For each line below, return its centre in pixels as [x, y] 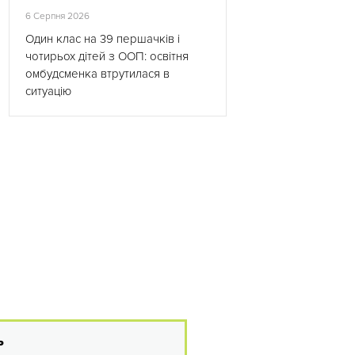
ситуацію [48, 91]
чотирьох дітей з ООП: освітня [107, 56]
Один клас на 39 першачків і [103, 39]
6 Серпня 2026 [57, 16]
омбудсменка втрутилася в [97, 74]
